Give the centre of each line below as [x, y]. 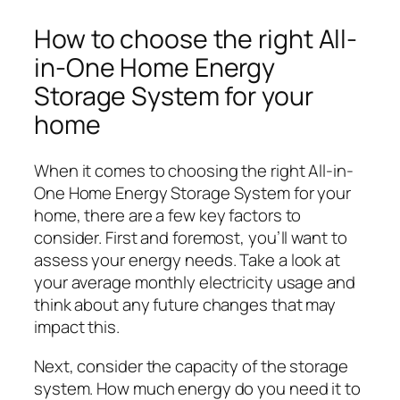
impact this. [77, 327]
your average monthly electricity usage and [195, 283]
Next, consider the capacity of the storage [191, 366]
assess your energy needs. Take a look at [187, 260]
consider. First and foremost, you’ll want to [191, 238]
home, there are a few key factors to [168, 216]
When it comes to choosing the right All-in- [194, 171]
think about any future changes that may [185, 305]
